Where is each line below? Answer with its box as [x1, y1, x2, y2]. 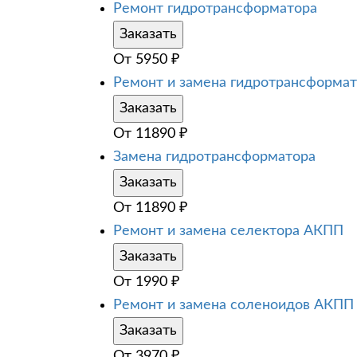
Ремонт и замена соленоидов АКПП [113, 297, 354, 312]
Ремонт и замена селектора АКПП [113, 223, 343, 238]
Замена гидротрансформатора [113, 149, 316, 164]
